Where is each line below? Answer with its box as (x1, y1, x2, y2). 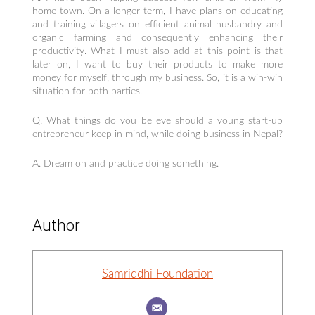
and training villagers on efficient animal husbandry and (32, 19, 283, 30)
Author (32, 216, 80, 235)
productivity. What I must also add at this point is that (32, 46, 283, 56)
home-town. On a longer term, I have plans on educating (32, 6, 283, 16)
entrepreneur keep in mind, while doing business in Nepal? (32, 129, 283, 139)
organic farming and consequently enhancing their (32, 32, 283, 43)
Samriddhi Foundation (102, 267, 213, 280)
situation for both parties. (32, 86, 142, 96)
